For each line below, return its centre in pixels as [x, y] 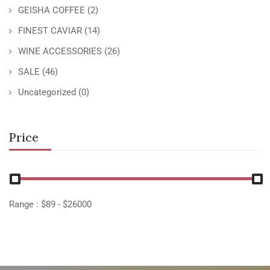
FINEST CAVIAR [50, 31]
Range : [25, 204]
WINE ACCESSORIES [60, 51]
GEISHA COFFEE [52, 10]
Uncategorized [47, 92]
